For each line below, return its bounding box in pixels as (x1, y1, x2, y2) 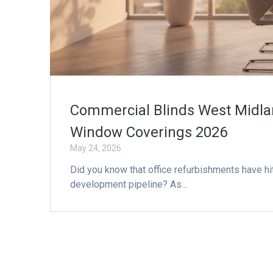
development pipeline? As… (70, 178, 188, 190)
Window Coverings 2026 (70, 123, 228, 141)
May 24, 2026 (70, 143, 122, 153)
